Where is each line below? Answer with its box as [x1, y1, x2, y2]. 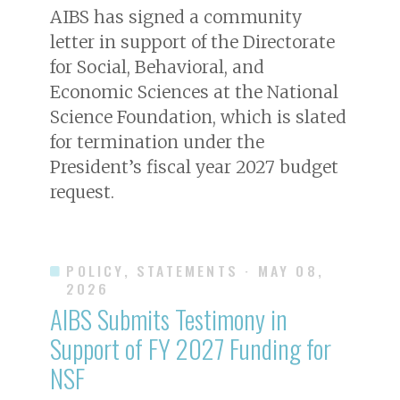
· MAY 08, [245, 259, 325, 281]
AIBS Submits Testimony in [50, 299, 287, 337]
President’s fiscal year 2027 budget [50, 155, 338, 178]
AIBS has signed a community [50, 5, 302, 28]
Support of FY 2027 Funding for [50, 329, 331, 367]
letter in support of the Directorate [50, 30, 335, 53]
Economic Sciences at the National [50, 80, 338, 103]
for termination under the [50, 130, 264, 153]
